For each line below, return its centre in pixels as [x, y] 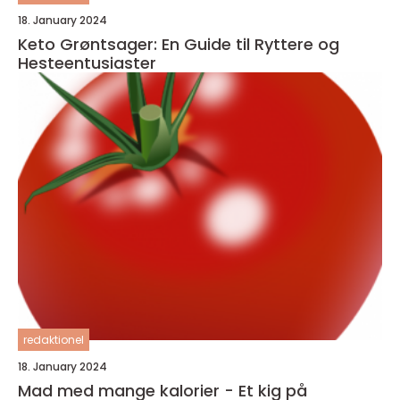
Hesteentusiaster [87, 62]
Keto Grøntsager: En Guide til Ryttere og [179, 44]
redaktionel [54, 339]
